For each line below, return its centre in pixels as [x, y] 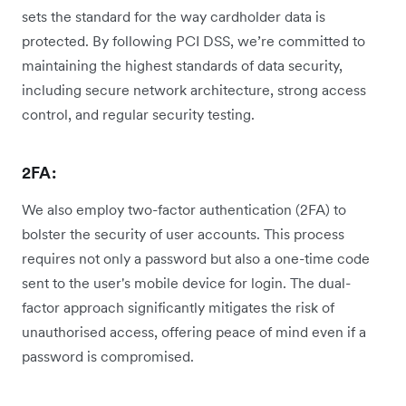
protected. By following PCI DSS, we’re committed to [193, 41]
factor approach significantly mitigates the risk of [178, 308]
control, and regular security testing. [138, 115]
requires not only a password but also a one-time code [196, 259]
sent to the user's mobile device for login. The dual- [186, 283]
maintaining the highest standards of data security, [182, 66]
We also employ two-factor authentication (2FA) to [184, 210]
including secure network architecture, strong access [194, 90]
